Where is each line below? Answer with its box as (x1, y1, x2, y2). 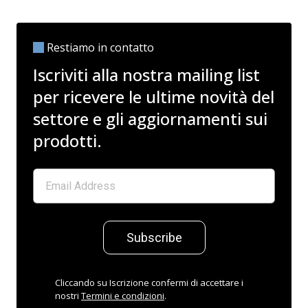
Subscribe (126, 230, 182, 245)
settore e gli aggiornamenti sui (33, 107, 267, 130)
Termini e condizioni (81, 289, 164, 302)
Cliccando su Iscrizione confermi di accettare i (55, 276, 243, 289)
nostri (55, 289, 81, 302)
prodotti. (33, 129, 102, 152)
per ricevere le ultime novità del (33, 85, 274, 108)
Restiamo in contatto (47, 39, 154, 55)
